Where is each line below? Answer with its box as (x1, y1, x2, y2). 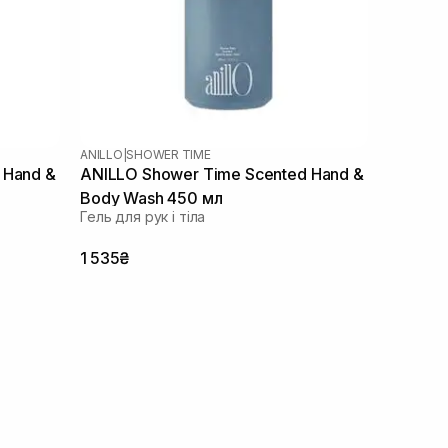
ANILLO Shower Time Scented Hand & (80, 163, 364, 184)
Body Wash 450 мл (80, 187, 223, 208)
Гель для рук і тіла (80, 207, 206, 225)
